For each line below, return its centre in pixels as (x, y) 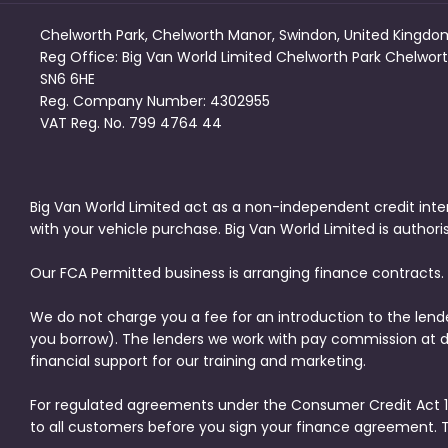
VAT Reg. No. (82, 122)
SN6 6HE (67, 78)
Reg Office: (79, 56)
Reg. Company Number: (123, 100)
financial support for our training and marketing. (198, 360)
